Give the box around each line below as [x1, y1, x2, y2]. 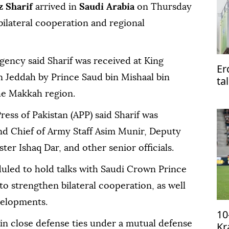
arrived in [33, 2, 79, 12]
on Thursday [134, 2, 192, 12]
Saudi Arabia [79, 2, 134, 12]
